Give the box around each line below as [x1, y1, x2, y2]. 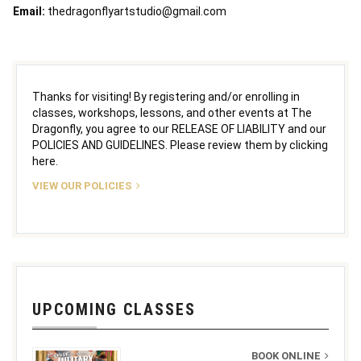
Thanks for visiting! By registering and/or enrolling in [32, 90, 300, 104]
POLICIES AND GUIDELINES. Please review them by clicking [32, 139, 328, 152]
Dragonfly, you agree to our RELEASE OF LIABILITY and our [32, 122, 326, 136]
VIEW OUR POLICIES [32, 180, 132, 193]
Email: [13, 5, 48, 19]
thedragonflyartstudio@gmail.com [48, 5, 226, 19]
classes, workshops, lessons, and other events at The [32, 106, 312, 120]
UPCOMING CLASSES [32, 300, 196, 320]
